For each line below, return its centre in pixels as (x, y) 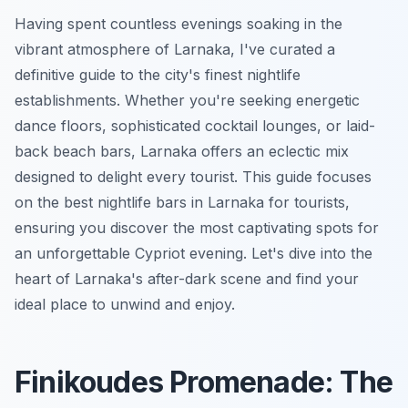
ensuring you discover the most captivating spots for (197, 227)
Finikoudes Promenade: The (204, 382)
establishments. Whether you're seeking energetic (187, 100)
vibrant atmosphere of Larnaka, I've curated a (175, 49)
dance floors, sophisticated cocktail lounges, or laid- (195, 125)
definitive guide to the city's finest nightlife (158, 74)
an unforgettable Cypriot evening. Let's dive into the (194, 253)
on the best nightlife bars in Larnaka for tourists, (182, 202)
